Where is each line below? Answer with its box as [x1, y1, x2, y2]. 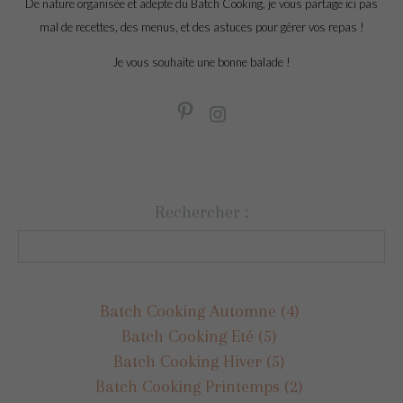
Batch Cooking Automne [99, 301, 276, 321]
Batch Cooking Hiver [113, 352, 262, 372]
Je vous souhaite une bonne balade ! [112, 55, 291, 70]
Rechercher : [155, 202, 248, 222]
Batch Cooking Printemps [95, 377, 280, 397]
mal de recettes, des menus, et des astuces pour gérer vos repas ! [39, 20, 364, 35]
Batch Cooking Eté [121, 327, 254, 346]
